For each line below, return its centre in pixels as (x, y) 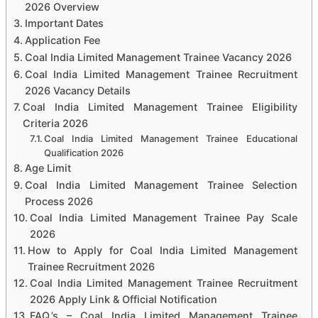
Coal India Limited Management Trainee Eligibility (160, 106)
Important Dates (64, 23)
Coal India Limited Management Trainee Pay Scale (163, 217)
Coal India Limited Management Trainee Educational (171, 138)
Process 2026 (59, 201)
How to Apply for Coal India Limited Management (162, 250)
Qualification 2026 (84, 152)
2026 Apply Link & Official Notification (123, 299)
